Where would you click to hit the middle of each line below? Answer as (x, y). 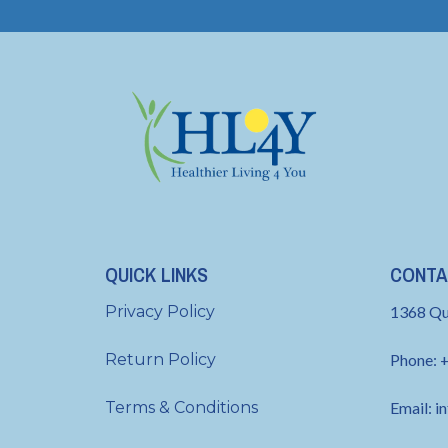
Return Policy (160, 359)
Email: (413, 407)
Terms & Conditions (181, 407)
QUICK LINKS (156, 274)
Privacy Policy (159, 311)
